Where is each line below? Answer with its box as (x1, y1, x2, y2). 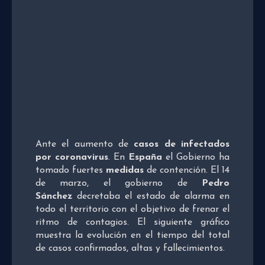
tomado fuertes (35, 165, 106, 175)
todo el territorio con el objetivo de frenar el (35, 204, 230, 214)
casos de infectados (134, 139, 230, 149)
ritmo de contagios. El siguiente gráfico (35, 217, 230, 227)
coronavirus (55, 152, 108, 162)
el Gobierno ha (162, 152, 230, 162)
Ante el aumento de (35, 139, 134, 149)
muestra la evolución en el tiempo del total (35, 230, 230, 240)
